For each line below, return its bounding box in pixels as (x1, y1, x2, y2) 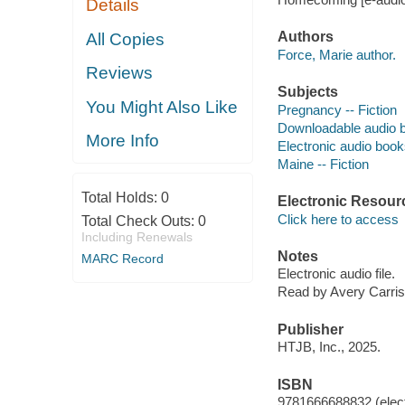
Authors (277, 29, 334, 45)
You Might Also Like (86, 97, 239, 117)
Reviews (86, 63, 154, 83)
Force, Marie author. (277, 46, 396, 62)
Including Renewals (80, 229, 193, 244)
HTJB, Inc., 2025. (277, 339, 381, 355)
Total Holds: (80, 189, 161, 205)
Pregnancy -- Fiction (277, 101, 397, 118)
